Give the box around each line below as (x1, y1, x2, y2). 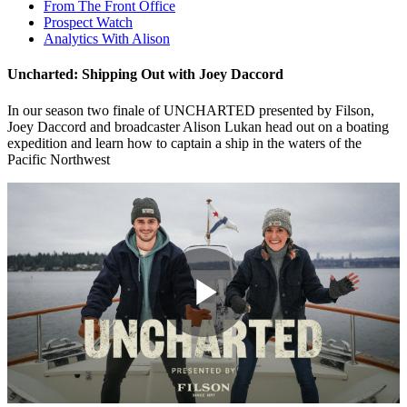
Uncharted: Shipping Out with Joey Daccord (7, 66, 287, 83)
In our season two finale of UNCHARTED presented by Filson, (7, 102, 374, 118)
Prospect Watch (44, 15, 133, 30)
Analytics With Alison (44, 31, 170, 46)
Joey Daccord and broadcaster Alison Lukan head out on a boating (7, 118, 389, 134)
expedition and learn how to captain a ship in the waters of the (7, 134, 362, 151)
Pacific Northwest (7, 151, 110, 167)
